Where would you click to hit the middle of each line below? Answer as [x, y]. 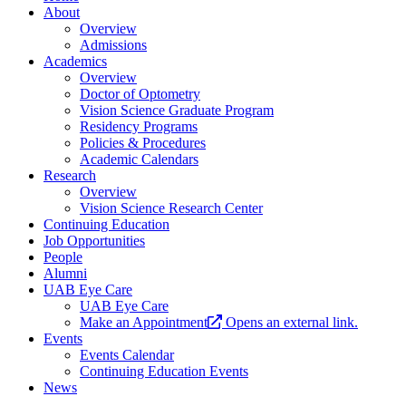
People [63, 257]
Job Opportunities [94, 241]
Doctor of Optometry [140, 94]
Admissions [113, 45]
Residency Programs [139, 127]
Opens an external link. [292, 323]
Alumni [65, 274]
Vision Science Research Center [171, 208]
